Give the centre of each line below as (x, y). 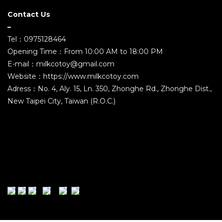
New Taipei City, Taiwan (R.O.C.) (61, 101)
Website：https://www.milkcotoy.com (73, 76)
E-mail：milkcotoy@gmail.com (61, 64)
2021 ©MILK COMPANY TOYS (111, 145)
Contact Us (29, 14)
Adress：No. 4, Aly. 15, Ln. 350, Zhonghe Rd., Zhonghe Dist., (110, 89)
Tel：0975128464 (37, 39)
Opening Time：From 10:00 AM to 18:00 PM (85, 52)
